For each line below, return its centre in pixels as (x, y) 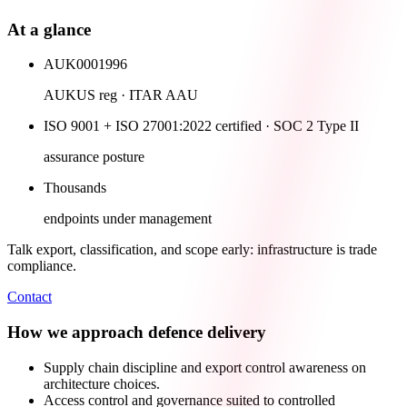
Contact (30, 297)
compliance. (42, 266)
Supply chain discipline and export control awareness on (205, 367)
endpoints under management (128, 219)
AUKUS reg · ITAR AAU (121, 95)
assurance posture (94, 157)
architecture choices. (102, 383)
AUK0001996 (85, 65)
